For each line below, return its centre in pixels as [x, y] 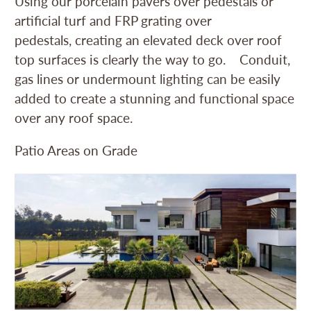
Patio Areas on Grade [78, 150]
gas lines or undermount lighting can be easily [148, 78]
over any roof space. [76, 117]
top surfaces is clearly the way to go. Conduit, [153, 59]
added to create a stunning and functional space [155, 98]
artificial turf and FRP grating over [114, 20]
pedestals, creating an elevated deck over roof [149, 40]
